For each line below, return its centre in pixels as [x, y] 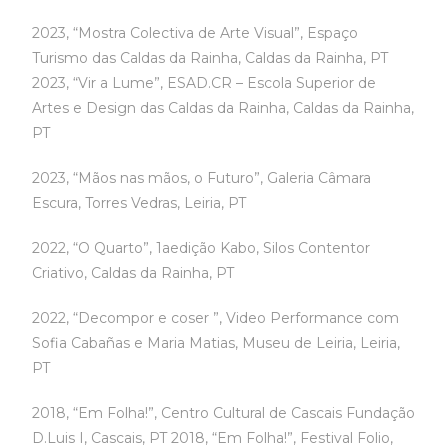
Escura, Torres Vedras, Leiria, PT [139, 203]
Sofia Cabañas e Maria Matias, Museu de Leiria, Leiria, [216, 343]
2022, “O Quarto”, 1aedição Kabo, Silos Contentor [201, 248]
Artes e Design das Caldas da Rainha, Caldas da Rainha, [223, 108]
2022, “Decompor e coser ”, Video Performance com [216, 318]
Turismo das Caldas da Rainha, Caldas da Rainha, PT [210, 58]
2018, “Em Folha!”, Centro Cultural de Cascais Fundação [224, 413]
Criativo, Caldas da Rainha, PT [133, 273]
